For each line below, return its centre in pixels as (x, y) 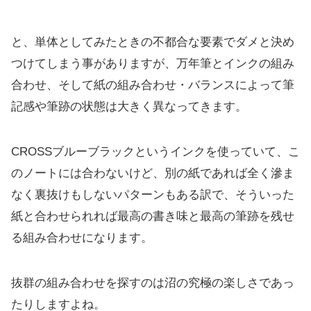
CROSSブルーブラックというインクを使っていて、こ (155, 152)
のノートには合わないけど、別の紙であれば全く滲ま (153, 174)
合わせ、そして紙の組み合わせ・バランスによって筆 (153, 85)
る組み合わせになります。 (82, 238)
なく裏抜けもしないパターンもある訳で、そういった (153, 195)
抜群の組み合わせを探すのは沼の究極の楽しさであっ (153, 283)
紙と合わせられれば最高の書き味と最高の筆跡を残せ (153, 217)
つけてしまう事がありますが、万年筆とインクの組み (153, 64)
